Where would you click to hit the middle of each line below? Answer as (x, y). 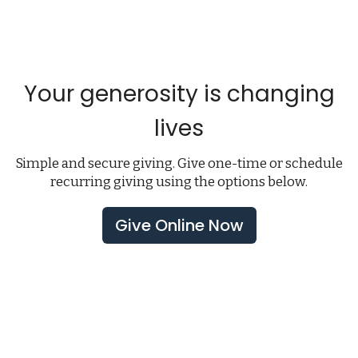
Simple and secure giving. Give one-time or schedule (179, 164)
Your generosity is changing (179, 93)
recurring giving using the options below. (179, 182)
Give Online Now (179, 226)
